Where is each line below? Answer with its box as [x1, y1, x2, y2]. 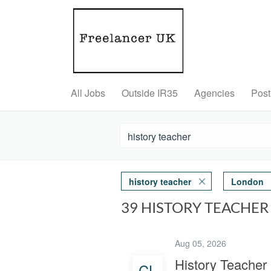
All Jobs [71, 86, 105, 100]
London [230, 175, 264, 188]
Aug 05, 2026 [174, 237, 231, 249]
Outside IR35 [122, 86, 178, 100]
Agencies [194, 86, 235, 100]
